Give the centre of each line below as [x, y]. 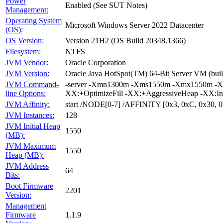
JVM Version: [27, 73]
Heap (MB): [25, 155]
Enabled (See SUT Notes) [106, 5]
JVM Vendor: [27, 62]
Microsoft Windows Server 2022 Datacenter [134, 25]
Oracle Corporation [96, 62]
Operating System [34, 21]
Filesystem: [23, 52]
